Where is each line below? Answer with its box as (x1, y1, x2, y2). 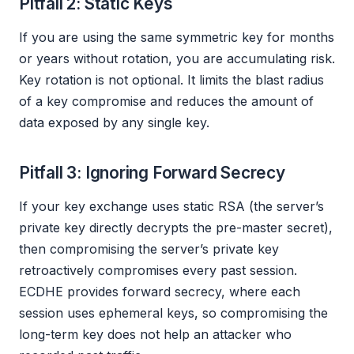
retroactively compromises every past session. (19, 262, 297, 278)
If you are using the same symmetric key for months (19, 28, 334, 45)
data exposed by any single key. (19, 114, 209, 130)
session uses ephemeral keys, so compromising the (19, 304, 328, 321)
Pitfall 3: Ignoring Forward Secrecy (19, 162, 285, 183)
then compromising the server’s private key (19, 240, 279, 257)
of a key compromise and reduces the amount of (19, 92, 314, 109)
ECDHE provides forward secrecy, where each (19, 283, 300, 299)
